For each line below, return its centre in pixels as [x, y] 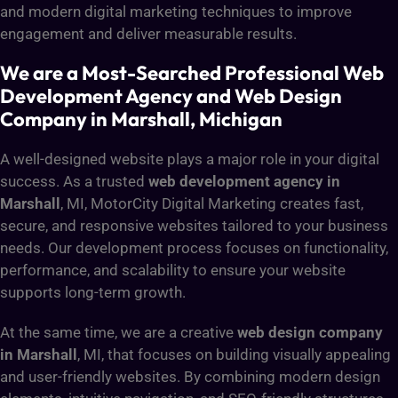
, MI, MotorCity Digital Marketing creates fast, [212, 203]
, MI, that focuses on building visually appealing [234, 354]
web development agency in [244, 181]
